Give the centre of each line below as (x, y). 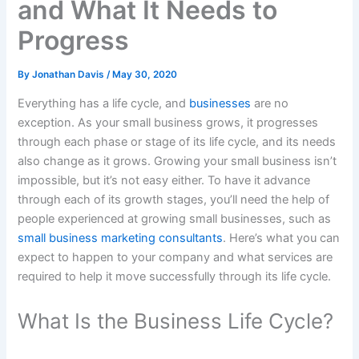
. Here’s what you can (282, 238)
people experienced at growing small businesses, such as (175, 218)
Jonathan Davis (70, 75)
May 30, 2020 (145, 75)
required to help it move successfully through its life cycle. (175, 276)
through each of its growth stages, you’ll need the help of (174, 199)
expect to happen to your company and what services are (175, 257)
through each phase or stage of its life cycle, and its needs (177, 141)
